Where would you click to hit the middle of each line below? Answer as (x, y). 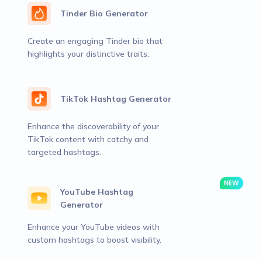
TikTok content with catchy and (88, 139)
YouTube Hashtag (97, 192)
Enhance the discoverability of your (93, 126)
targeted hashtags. (64, 152)
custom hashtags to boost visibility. (94, 240)
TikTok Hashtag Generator (116, 99)
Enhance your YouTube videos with (94, 227)
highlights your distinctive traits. (88, 54)
